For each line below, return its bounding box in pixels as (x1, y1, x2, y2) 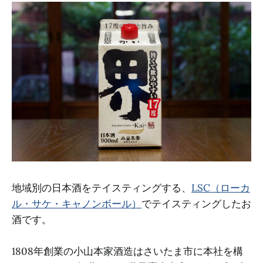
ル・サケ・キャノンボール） (12, 197, 141, 210)
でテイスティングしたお (141, 197, 251, 210)
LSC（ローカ (191, 181, 250, 194)
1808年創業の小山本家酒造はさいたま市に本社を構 (12, 245, 243, 258)
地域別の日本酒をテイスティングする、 (12, 181, 191, 194)
